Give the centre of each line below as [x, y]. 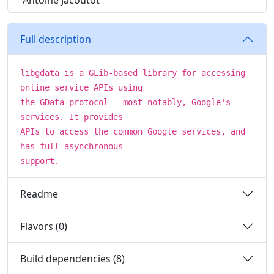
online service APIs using [81, 87]
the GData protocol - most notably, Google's [125, 102]
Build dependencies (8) [72, 258]
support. [40, 161]
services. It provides [72, 117]
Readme [39, 194]
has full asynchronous [72, 146]
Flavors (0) [44, 226]
